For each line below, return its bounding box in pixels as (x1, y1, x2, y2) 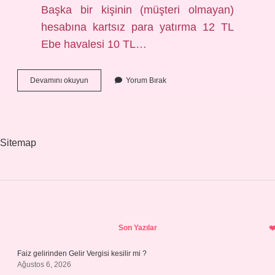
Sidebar (17, 211, 101, 236)
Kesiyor (88, 120, 113, 128)
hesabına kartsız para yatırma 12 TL (41, 21, 234, 33)
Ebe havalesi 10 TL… (41, 38, 147, 50)
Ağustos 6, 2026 (17, 260, 71, 269)
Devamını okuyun (30, 76, 88, 85)
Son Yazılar (118, 223, 157, 232)
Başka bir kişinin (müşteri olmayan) (41, 4, 234, 16)
